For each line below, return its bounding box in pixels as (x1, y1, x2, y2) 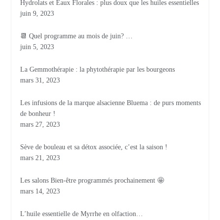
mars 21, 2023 (20, 154, 60, 162)
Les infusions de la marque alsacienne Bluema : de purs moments (20, 99, 201, 107)
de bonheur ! (20, 110, 60, 118)
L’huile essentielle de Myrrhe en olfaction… (20, 210, 143, 218)
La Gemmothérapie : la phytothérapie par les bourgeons (20, 66, 175, 74)
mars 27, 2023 (20, 121, 60, 129)
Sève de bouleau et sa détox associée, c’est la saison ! (20, 143, 168, 151)
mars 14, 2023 (20, 188, 60, 195)
